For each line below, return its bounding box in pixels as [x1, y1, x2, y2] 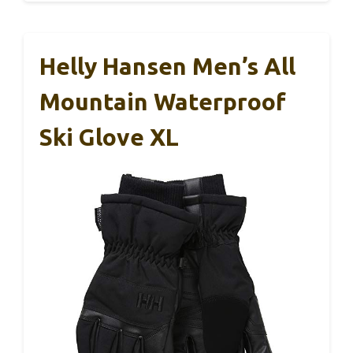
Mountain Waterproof [39, 87, 286, 115]
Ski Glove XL [39, 123, 179, 150]
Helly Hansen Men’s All [39, 52, 295, 80]
